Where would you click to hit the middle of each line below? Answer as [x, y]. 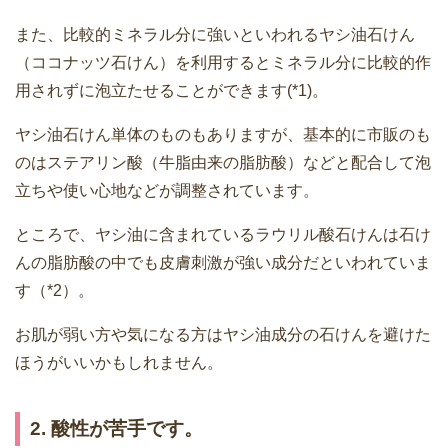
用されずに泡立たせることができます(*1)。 [171, 90]
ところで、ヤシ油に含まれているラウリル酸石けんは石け [223, 234]
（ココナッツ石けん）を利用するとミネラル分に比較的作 [223, 62]
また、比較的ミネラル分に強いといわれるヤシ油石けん [215, 34]
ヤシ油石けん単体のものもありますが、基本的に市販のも [223, 134]
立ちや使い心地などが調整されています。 [167, 190]
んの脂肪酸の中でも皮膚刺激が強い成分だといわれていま [223, 262]
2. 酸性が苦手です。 [116, 428]
